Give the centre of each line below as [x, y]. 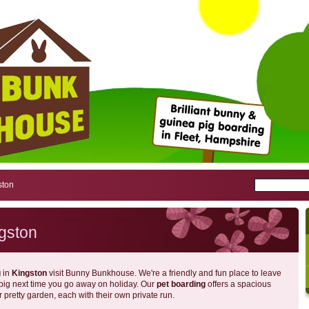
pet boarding [181, 284]
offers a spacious [238, 284]
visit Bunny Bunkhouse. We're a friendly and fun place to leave [164, 273]
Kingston [29, 273]
